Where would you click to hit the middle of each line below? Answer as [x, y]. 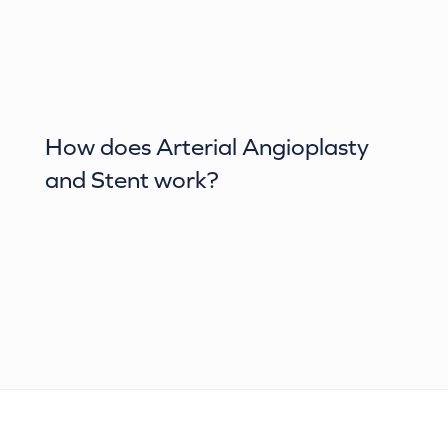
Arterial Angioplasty [262, 146]
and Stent [97, 179]
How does [100, 146]
